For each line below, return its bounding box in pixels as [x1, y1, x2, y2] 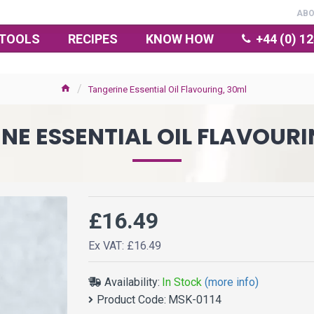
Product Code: [97, 293, 166, 306]
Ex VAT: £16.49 [88, 239, 161, 252]
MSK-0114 [168, 293, 221, 306]
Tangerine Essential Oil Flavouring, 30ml [88, 83, 247, 95]
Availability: [104, 275, 160, 289]
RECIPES [68, 31, 118, 46]
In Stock [162, 275, 202, 289]
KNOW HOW [146, 31, 214, 46]
